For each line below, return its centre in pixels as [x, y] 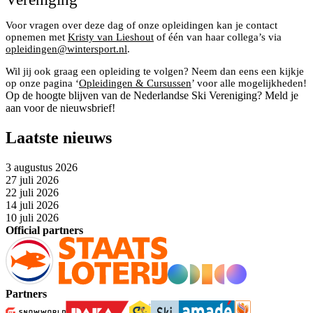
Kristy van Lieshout [111, 37]
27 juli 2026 [32, 180]
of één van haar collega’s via [218, 37]
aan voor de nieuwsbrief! [60, 108]
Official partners [44, 230]
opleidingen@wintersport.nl [66, 49]
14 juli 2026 [32, 205]
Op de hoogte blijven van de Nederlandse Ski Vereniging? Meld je [152, 95]
